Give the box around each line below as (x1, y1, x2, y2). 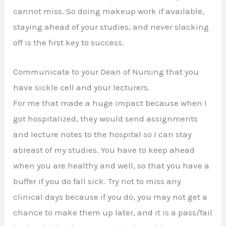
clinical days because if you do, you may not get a (13, 191, 208, 202)
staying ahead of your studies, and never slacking (13, 21, 209, 32)
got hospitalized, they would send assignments (13, 113, 198, 124)
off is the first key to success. (13, 37, 125, 47)
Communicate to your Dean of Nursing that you (13, 66, 199, 77)
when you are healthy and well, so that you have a (13, 160, 210, 171)
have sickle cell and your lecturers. (13, 82, 150, 92)
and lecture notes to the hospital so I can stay (13, 129, 192, 139)
